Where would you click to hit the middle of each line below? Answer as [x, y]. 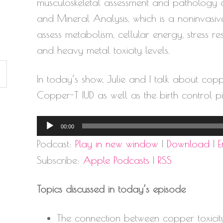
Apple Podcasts [116, 160]
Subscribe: [60, 160]
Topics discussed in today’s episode [111, 189]
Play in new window [117, 143]
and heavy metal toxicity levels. [103, 50]
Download [188, 143]
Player [49, 139]
